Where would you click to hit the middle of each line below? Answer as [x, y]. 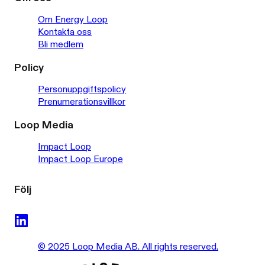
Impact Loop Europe [80, 159]
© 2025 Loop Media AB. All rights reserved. [128, 247]
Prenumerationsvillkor [82, 102]
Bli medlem [61, 44]
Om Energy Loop [73, 20]
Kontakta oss [65, 32]
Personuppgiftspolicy [82, 89]
